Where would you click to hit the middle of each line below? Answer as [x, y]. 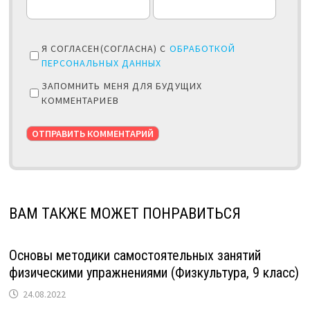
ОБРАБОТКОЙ [202, 48]
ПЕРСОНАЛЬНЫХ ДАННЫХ [101, 63]
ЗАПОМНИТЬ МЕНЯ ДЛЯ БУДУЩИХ [121, 85]
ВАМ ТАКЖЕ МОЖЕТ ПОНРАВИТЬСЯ [125, 213]
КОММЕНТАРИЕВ [80, 100]
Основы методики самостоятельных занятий [135, 255]
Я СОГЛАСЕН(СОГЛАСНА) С [105, 48]
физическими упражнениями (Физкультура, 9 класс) [154, 272]
